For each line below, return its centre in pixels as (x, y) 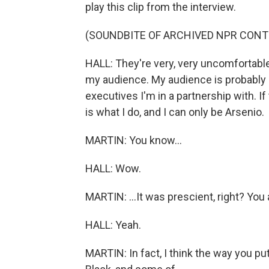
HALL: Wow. (113, 168)
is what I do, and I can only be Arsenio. (175, 112)
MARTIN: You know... (134, 140)
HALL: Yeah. (113, 225)
